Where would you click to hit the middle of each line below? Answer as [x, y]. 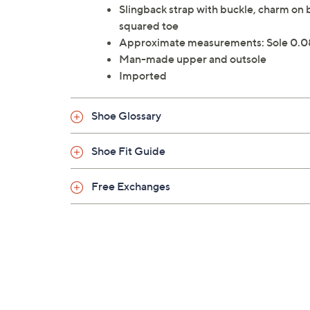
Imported [143, 76]
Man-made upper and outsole [193, 59]
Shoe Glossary [126, 116]
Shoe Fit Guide [128, 151]
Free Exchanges [131, 186]
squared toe [149, 26]
